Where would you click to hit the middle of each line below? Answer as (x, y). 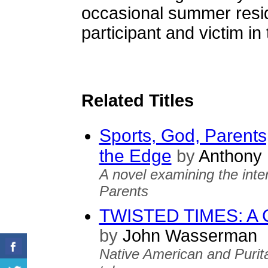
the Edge (135, 156)
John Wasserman (187, 236)
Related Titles (137, 100)
